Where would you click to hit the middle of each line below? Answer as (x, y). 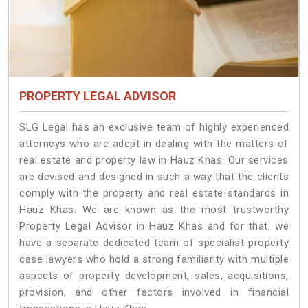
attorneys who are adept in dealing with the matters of (154, 144)
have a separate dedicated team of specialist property (154, 243)
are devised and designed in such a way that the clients (154, 177)
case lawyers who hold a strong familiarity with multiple (154, 260)
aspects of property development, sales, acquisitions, (154, 276)
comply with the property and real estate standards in (154, 194)
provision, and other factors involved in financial (154, 293)
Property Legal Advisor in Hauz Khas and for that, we (154, 227)
